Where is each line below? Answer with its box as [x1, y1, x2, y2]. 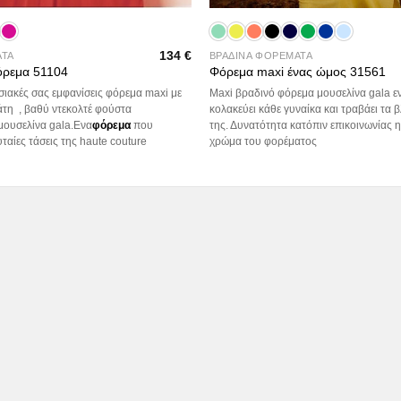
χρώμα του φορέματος [209, 135, 317, 147]
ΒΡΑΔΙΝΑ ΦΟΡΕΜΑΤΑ [209, 49, 313, 61]
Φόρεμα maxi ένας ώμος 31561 [209, 64, 386, 80]
